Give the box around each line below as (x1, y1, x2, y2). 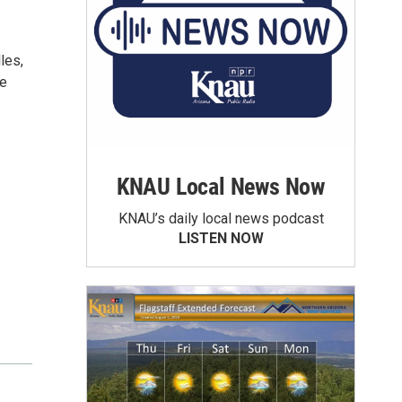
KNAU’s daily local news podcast (118, 210, 324, 227)
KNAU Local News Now (116, 173, 326, 200)
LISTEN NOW (178, 230, 264, 247)
